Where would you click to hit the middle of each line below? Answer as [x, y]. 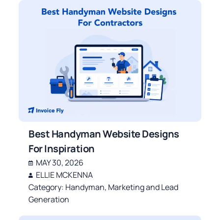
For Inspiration [62, 149]
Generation [49, 199]
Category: [47, 187]
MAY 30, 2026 [60, 163]
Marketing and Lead [143, 187]
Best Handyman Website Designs [104, 134]
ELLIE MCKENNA [65, 175]
